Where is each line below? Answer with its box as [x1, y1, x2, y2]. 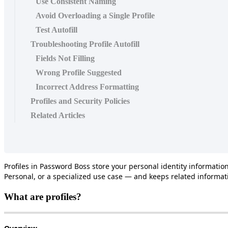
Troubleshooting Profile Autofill [31, 39, 139, 48]
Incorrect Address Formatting [36, 82, 139, 91]
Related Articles [31, 110, 85, 120]
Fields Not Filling [36, 53, 95, 63]
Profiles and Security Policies [31, 96, 130, 105]
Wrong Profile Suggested [36, 68, 122, 77]
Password [40, 161, 72, 171]
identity [161, 161, 187, 171]
